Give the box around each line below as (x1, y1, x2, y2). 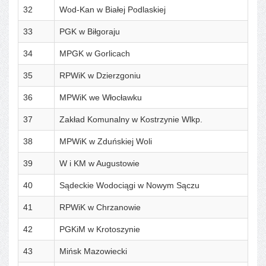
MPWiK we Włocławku (59, 92, 142, 102)
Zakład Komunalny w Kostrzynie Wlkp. (59, 114, 202, 124)
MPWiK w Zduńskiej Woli (59, 136, 152, 146)
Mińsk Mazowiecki (59, 246, 127, 256)
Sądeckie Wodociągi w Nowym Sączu (59, 180, 199, 190)
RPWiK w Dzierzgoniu (59, 70, 141, 80)
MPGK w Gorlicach (59, 48, 130, 58)
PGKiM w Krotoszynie (59, 224, 140, 234)
